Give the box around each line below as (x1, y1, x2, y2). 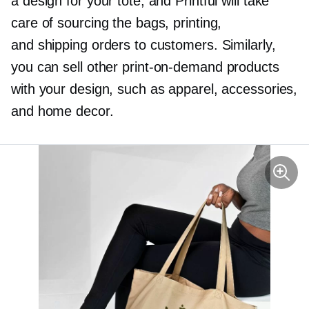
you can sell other (11, 59, 123, 75)
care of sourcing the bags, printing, (11, 15, 222, 31)
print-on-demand (122, 59, 223, 75)
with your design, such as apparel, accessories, (11, 81, 298, 97)
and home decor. (11, 103, 114, 119)
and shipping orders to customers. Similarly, (11, 37, 276, 53)
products (222, 59, 279, 75)
